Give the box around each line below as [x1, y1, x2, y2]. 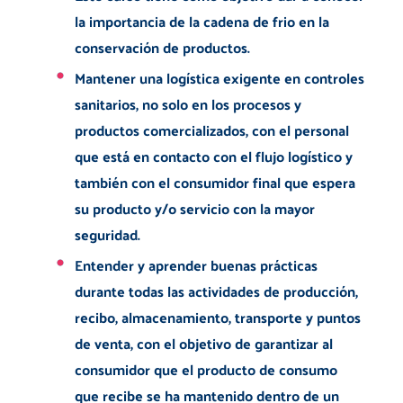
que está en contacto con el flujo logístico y [74, 142, 353, 169]
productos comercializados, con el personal [74, 116, 349, 143]
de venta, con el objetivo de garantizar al [74, 329, 333, 356]
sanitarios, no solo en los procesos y [74, 90, 301, 117]
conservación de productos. [74, 33, 250, 60]
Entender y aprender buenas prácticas [74, 251, 318, 278]
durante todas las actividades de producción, [74, 277, 358, 304]
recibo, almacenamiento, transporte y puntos [74, 303, 361, 330]
